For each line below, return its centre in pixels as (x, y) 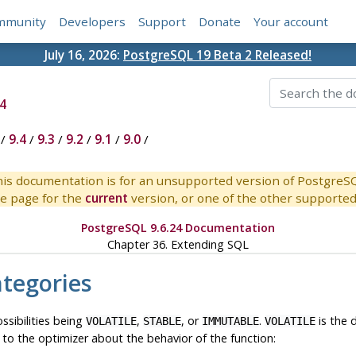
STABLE (162, 321)
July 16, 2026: (84, 54)
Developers (93, 22)
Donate (220, 22)
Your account (291, 22)
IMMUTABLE (230, 321)
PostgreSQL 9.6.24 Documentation (178, 228)
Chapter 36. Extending (167, 245)
